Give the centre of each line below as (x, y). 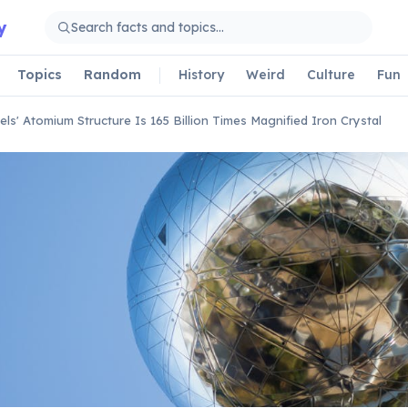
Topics (40, 74)
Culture (331, 74)
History (201, 74)
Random (112, 74)
